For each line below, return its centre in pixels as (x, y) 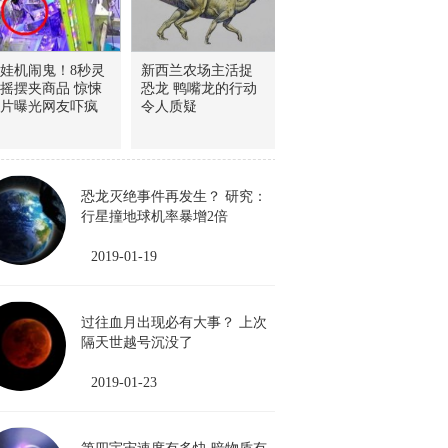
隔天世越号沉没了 (144, 342)
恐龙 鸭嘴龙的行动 (199, 88)
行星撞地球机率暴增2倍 (154, 216)
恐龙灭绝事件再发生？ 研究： (174, 196)
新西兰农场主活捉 (197, 70)
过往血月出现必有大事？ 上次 (174, 322)
